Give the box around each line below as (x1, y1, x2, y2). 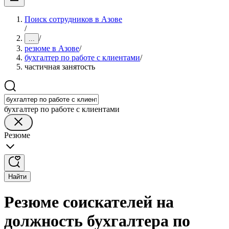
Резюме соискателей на (4, 193, 174, 212)
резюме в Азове (25, 44, 79, 53)
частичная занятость (25, 62, 95, 71)
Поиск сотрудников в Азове (25, 15, 122, 24)
